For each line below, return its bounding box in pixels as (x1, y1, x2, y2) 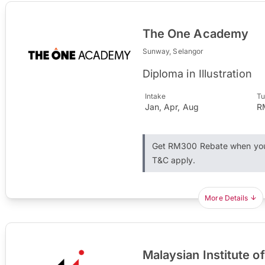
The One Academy (142, 26, 249, 41)
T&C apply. (151, 154, 195, 165)
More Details (205, 193, 248, 202)
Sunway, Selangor (142, 46, 204, 56)
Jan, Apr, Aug (144, 101, 199, 112)
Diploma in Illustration (142, 67, 252, 80)
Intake (144, 91, 166, 101)
